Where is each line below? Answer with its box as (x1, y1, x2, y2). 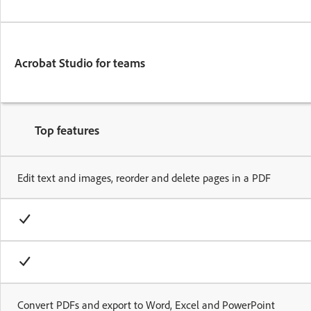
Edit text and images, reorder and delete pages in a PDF (17, 170, 271, 185)
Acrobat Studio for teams (15, 55, 145, 70)
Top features (35, 121, 99, 137)
